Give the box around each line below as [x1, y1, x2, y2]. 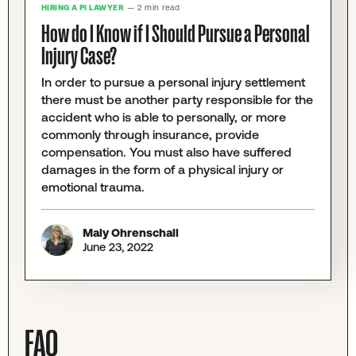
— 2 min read [127, 3, 180, 13]
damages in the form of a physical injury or [41, 161, 284, 176]
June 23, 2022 [82, 241, 153, 254]
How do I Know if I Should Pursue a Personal [41, 20, 310, 49]
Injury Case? [41, 42, 117, 72]
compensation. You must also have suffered [41, 144, 292, 159]
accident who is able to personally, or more [41, 109, 286, 124]
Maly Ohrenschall [82, 226, 179, 240]
